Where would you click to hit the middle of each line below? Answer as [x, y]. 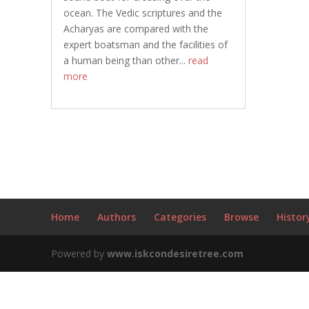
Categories [180, 217]
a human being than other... [126, 60]
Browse [241, 217]
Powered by [79, 253]
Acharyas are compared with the [136, 29]
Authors [116, 217]
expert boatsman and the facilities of [145, 44]
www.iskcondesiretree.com [175, 253]
